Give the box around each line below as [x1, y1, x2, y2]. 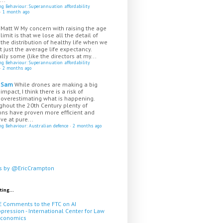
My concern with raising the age [20, 24, 107, 32]
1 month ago [2, 8, 29, 15]
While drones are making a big [14, 81, 98, 88]
